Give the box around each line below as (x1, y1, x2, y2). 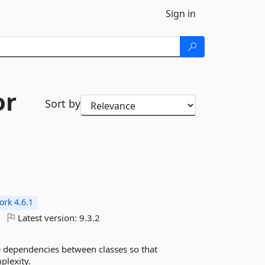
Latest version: (15, 212, 80, 224)
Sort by (44, 96, 80, 111)
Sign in (166, 7, 196, 20)
